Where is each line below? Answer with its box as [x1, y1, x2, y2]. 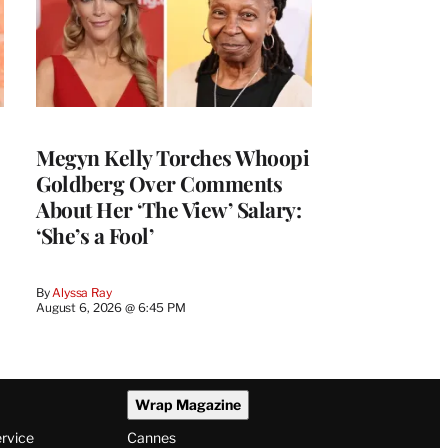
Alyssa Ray [52, 284, 112, 300]
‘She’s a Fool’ [36, 220, 153, 249]
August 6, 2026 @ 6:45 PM [36, 299, 186, 315]
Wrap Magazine [134, 396, 241, 414]
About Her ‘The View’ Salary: [36, 194, 301, 223]
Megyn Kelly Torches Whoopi [36, 142, 309, 171]
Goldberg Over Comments [36, 168, 282, 197]
